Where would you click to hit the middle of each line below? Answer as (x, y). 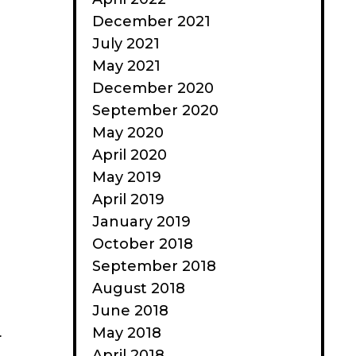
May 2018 (127, 333)
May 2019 (127, 177)
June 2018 (130, 311)
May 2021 (126, 66)
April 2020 (130, 155)
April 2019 (128, 199)
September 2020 (155, 110)
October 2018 (143, 244)
